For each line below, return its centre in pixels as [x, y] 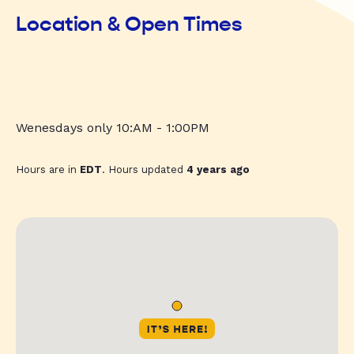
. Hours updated [144, 170]
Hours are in [48, 170]
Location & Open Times [129, 24]
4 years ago [218, 170]
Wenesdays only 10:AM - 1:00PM [113, 128]
